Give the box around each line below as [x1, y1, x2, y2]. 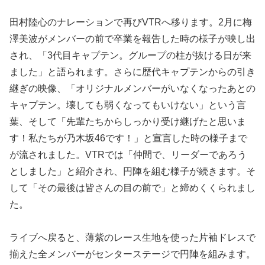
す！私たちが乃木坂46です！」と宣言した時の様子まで [9, 132, 247, 143]
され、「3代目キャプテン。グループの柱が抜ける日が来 [9, 50, 251, 60]
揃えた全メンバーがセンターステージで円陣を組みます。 [9, 249, 256, 260]
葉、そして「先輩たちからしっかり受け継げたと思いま [9, 116, 246, 127]
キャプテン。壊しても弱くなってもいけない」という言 [9, 99, 246, 110]
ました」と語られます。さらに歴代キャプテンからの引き [9, 66, 256, 77]
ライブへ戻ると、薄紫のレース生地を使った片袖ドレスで [9, 232, 256, 243]
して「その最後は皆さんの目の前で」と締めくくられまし [9, 182, 256, 193]
